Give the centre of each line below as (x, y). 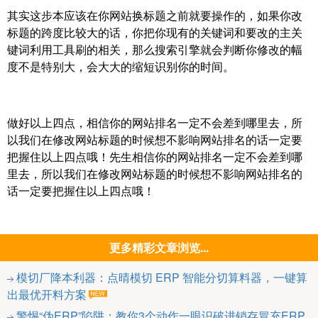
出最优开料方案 (47, 295)
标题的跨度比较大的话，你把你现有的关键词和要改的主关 (155, 33)
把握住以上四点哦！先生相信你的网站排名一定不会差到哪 (155, 157)
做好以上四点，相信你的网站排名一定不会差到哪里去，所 (155, 123)
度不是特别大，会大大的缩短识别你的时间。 (126, 67)
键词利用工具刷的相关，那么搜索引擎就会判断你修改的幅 (155, 50)
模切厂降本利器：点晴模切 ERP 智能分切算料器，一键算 (162, 278)
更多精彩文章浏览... (159, 248)
